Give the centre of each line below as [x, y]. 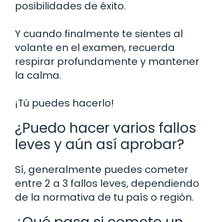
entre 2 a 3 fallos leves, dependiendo [107, 183]
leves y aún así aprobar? [100, 144]
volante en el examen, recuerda [95, 47]
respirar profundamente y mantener [107, 61]
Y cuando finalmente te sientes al [99, 33]
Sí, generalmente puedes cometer [102, 169]
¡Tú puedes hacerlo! [64, 103]
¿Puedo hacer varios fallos [106, 128]
